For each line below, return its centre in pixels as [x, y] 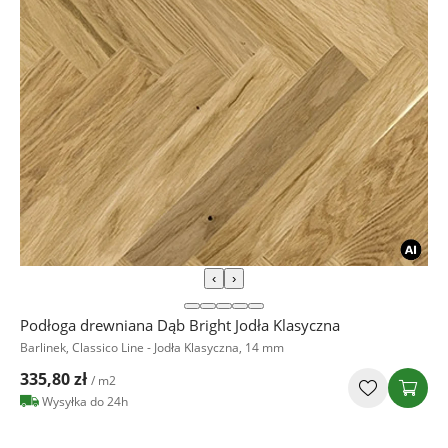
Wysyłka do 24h [85, 402]
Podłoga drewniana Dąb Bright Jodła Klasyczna [180, 325]
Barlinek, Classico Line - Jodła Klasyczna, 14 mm [152, 348]
